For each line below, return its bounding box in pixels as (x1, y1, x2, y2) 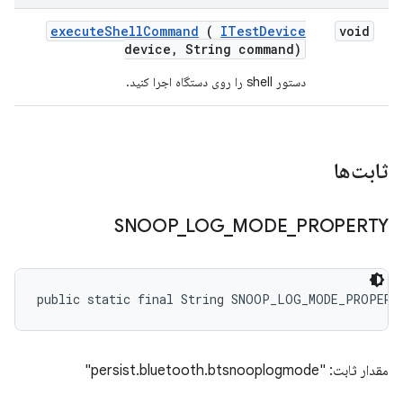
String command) (178, 40, 301, 58)
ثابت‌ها (328, 157, 389, 184)
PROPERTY (296, 215, 389, 237)
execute (50, 22, 104, 40)
